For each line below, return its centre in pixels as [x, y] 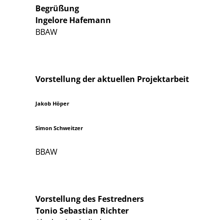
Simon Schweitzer [59, 128]
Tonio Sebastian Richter [82, 211]
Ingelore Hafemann [73, 20]
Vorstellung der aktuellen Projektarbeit [112, 79]
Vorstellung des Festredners [90, 199]
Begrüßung [57, 8]
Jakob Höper [52, 104]
